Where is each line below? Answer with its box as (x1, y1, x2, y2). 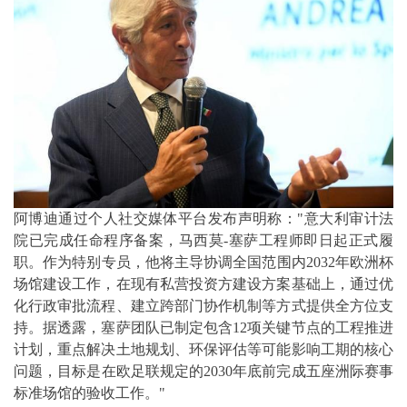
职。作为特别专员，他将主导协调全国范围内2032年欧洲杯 (14, 253, 393, 270)
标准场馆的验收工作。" (14, 384, 165, 401)
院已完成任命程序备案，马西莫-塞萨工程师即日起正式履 (14, 232, 393, 248)
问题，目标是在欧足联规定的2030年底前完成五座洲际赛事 (14, 362, 393, 379)
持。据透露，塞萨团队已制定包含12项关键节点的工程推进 (14, 319, 393, 335)
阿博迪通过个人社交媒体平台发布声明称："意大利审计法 (14, 210, 393, 226)
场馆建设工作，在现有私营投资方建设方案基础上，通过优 (14, 275, 393, 292)
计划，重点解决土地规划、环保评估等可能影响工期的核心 (14, 341, 393, 357)
